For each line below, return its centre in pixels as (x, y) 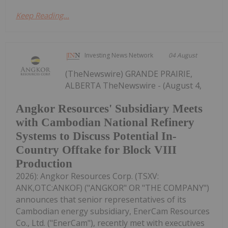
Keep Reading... (42, 15)
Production (44, 164)
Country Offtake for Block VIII (96, 150)
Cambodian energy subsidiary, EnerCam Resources (113, 211)
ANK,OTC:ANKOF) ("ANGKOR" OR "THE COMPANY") (112, 188)
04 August (183, 55)
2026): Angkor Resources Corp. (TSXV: (87, 176)
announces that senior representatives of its (101, 200)
